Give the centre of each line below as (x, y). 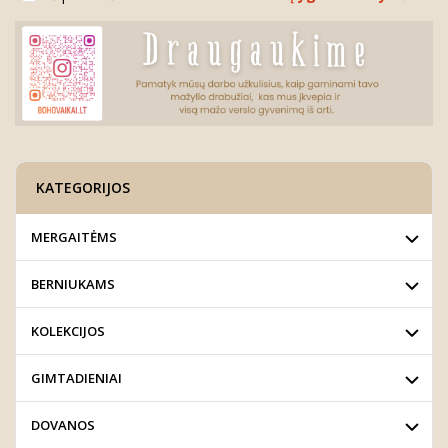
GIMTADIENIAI (76, 377)
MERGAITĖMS (74, 236)
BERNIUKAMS (73, 283)
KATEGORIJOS (83, 187)
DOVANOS (63, 424)
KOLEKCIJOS (68, 330)
